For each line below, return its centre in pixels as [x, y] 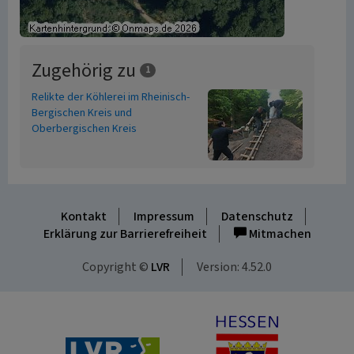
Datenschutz [257, 217]
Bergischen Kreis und [82, 113]
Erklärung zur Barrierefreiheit [125, 234]
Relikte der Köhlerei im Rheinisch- [111, 97]
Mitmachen [279, 234]
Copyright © [117, 267]
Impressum [164, 217]
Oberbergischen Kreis [84, 129]
